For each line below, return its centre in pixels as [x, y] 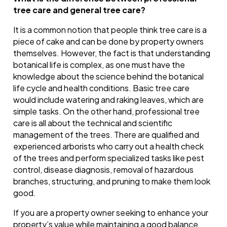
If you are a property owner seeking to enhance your [111, 213]
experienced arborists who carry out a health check [109, 146]
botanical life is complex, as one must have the [99, 65]
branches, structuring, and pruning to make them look [112, 181]
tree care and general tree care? [80, 10]
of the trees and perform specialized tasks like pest [109, 158]
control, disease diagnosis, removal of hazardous [104, 170]
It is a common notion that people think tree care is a [110, 30]
